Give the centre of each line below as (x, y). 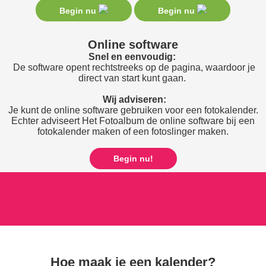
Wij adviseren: (134, 99)
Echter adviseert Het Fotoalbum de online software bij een (133, 121)
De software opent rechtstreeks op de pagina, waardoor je (133, 67)
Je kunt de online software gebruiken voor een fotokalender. (133, 110)
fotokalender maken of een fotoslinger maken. (133, 131)
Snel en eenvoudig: (132, 56)
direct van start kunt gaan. (133, 78)
